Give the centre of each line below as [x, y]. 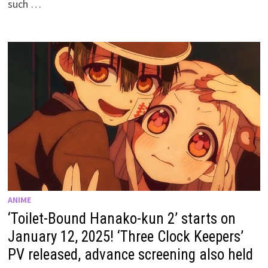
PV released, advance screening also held [131, 255]
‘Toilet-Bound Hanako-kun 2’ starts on [122, 219]
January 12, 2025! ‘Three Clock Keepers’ [126, 237]
